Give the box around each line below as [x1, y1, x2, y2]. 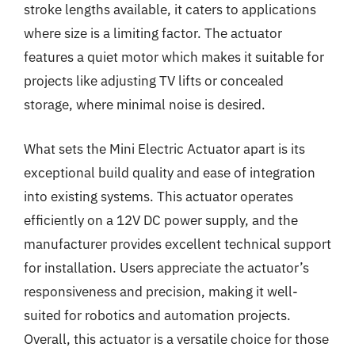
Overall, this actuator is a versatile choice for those [24, 330, 329, 348]
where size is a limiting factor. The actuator [24, 25, 282, 42]
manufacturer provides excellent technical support [24, 235, 331, 253]
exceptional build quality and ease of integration [24, 163, 315, 181]
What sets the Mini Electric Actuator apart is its [24, 139, 305, 158]
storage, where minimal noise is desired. [24, 96, 265, 113]
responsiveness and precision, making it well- [24, 282, 298, 300]
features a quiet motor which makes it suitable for [24, 48, 324, 66]
